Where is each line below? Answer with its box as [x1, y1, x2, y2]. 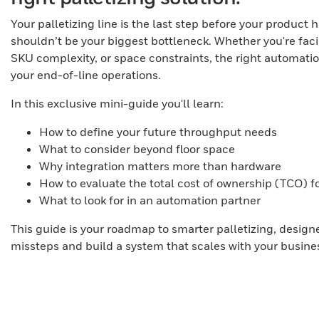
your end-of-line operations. [11, 68, 161, 83]
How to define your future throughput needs [39, 125, 277, 140]
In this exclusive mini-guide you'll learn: [11, 96, 224, 111]
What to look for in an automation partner [39, 193, 261, 208]
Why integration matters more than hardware [39, 159, 281, 174]
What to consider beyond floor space [39, 142, 235, 157]
